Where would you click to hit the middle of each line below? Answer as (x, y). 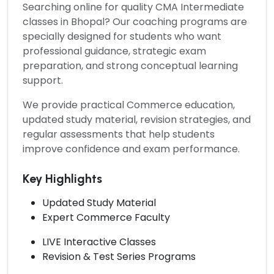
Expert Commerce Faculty (106, 217)
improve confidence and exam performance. (131, 149)
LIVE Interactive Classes (99, 242)
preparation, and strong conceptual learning (130, 65)
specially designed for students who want (122, 36)
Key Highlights (62, 178)
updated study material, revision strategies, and (137, 119)
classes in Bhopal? (66, 21)
